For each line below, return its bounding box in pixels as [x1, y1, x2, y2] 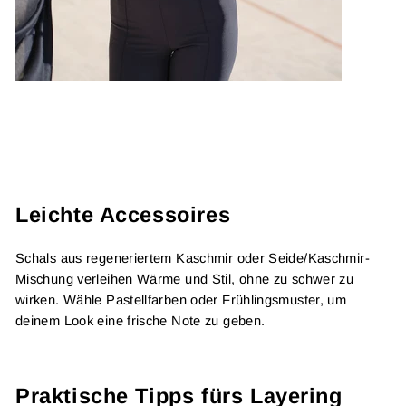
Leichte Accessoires [15, 203, 231, 227]
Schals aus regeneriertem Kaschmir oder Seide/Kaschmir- [15, 251, 370, 266]
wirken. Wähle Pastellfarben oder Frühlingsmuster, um [15, 293, 347, 307]
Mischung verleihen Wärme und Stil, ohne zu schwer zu [15, 272, 354, 286]
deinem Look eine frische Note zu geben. [15, 314, 266, 328]
